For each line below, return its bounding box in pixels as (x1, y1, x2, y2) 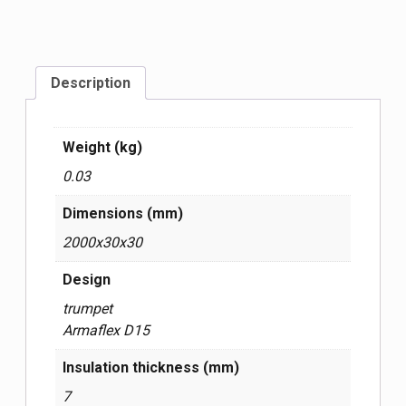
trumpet (63, 299, 112, 317)
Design (63, 270, 111, 288)
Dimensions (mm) (63, 204, 183, 222)
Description (51, 73, 130, 92)
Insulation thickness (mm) (63, 358, 239, 376)
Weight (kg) (63, 138, 142, 156)
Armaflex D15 (63, 321, 150, 339)
